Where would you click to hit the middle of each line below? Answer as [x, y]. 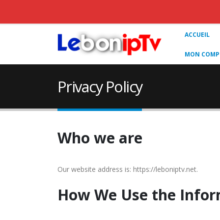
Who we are [100, 138]
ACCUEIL [197, 35]
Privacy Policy [100, 86]
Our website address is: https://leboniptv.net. [128, 169]
